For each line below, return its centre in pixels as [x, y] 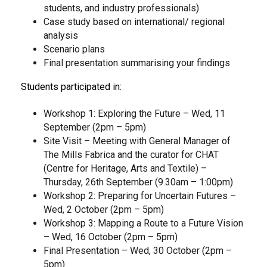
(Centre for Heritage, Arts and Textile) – [125, 168]
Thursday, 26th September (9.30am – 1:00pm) [138, 182]
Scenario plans [74, 49]
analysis [60, 35]
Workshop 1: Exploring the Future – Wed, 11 [134, 114]
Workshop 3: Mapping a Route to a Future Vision [143, 223]
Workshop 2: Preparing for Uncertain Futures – [139, 196]
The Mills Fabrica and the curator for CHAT [131, 155]
